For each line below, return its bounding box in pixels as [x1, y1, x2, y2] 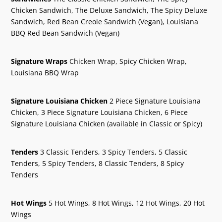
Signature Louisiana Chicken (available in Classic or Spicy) [11, 118, 203, 128]
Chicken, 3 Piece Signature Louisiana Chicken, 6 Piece [11, 107, 188, 117]
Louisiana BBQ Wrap [11, 67, 79, 77]
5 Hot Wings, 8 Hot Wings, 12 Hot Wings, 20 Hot [47, 198, 205, 208]
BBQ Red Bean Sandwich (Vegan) [11, 28, 120, 38]
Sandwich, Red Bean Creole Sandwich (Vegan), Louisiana [11, 16, 199, 26]
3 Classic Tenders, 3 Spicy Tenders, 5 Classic [38, 147, 188, 157]
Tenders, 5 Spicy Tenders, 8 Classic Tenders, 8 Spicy [11, 158, 184, 168]
